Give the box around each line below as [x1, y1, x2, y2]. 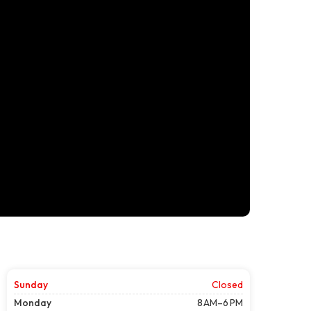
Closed [212, 278, 243, 291]
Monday [14, 296, 51, 309]
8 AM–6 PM [197, 296, 243, 309]
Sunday [14, 278, 48, 291]
